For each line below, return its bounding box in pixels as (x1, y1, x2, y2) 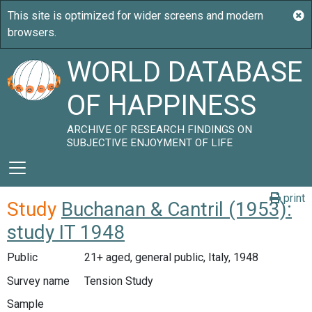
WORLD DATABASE (67, 56, 303, 88)
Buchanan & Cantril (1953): (61, 198, 292, 221)
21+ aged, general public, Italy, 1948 (84, 251, 258, 264)
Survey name (7, 274, 70, 288)
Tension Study (84, 274, 153, 288)
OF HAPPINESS (67, 89, 257, 122)
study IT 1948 (7, 221, 125, 244)
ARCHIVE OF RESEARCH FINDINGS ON (67, 123, 253, 136)
